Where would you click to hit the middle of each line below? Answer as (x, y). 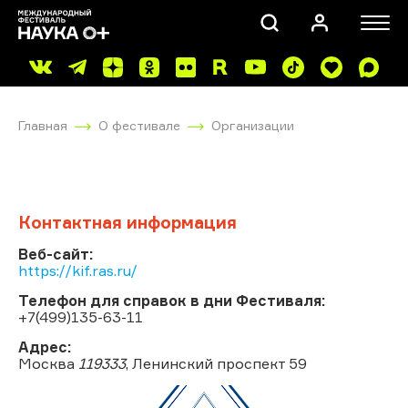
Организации (253, 125)
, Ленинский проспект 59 (216, 363)
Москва (48, 363)
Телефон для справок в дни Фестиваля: (172, 300)
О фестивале (139, 125)
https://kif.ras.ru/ (78, 270)
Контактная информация (127, 222)
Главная (43, 125)
